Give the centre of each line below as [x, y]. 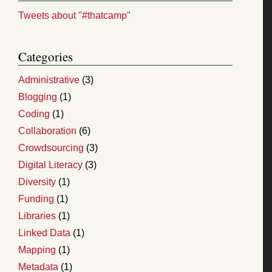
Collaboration [47, 131]
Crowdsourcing [51, 148]
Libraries [37, 216]
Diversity [37, 182]
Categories [46, 56]
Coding [34, 114]
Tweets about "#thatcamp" [74, 15]
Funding [36, 199]
